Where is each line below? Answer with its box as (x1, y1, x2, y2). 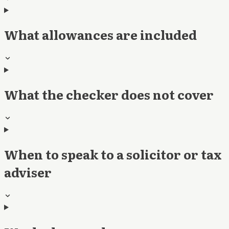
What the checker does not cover (4, 85, 214, 104)
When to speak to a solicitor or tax (4, 145, 222, 164)
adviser (4, 163, 52, 181)
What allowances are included (4, 26, 197, 44)
